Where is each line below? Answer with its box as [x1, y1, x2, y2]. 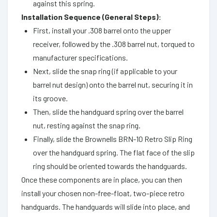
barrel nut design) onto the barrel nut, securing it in [33, 79, 193, 89]
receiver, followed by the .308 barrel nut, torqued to [33, 39, 195, 48]
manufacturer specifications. [33, 52, 128, 62]
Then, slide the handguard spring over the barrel [33, 107, 184, 116]
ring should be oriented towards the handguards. [33, 161, 187, 170]
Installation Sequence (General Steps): [21, 12, 161, 21]
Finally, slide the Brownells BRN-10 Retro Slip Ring [33, 134, 192, 143]
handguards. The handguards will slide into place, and [21, 201, 190, 211]
